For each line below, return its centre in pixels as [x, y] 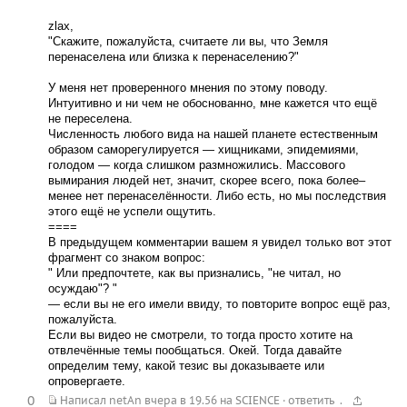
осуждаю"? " [82, 289]
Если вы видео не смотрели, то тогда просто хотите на [200, 335]
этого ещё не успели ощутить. [132, 212]
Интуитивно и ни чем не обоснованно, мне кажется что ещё [212, 104]
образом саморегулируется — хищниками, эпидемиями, [203, 150]
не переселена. [90, 119]
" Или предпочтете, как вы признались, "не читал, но [194, 273]
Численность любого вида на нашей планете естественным [213, 134]
